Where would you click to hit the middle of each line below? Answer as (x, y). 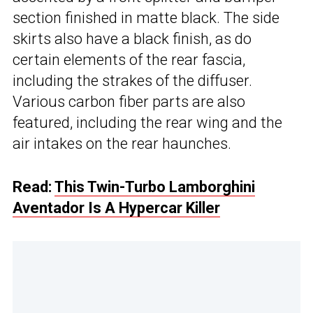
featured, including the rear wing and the (147, 123)
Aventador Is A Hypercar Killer (116, 208)
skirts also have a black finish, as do (132, 39)
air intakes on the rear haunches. (122, 144)
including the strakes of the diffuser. (132, 81)
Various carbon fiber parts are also (129, 102)
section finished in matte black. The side (146, 18)
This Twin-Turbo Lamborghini (155, 187)
